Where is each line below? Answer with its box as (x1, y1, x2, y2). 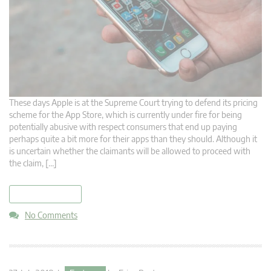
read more (27, 189, 64, 200)
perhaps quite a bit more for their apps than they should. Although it (9, 134, 257, 145)
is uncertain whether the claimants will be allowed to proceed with (9, 146, 250, 157)
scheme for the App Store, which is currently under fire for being (9, 109, 242, 120)
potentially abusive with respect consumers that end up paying (9, 122, 237, 132)
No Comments (25, 210, 77, 221)
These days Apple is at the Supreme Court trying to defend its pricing (9, 97, 258, 108)
